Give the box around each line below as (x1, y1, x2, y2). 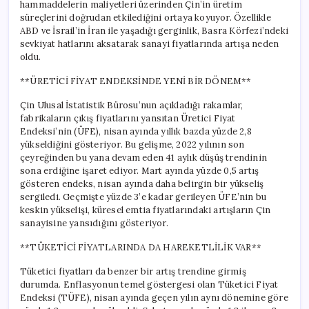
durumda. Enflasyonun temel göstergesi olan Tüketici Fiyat (20, 278, 279, 290)
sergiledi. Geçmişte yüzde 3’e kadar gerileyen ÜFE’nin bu (20, 190, 267, 203)
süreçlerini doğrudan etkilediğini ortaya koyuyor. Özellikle (20, 11, 271, 23)
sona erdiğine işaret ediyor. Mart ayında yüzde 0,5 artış (20, 164, 259, 177)
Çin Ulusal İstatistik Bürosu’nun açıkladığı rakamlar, (20, 99, 243, 111)
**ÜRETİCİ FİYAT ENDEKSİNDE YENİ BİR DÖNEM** (20, 74, 252, 87)
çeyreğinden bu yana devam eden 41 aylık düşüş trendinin (20, 151, 268, 163)
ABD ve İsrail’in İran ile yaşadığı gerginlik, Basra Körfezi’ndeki (20, 24, 288, 37)
